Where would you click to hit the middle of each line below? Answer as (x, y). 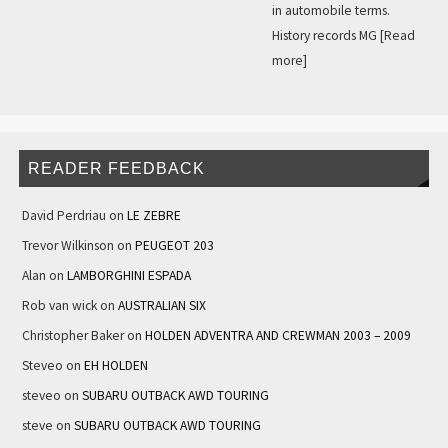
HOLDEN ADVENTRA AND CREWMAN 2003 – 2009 (277, 336)
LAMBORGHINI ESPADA (128, 276)
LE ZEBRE (153, 216)
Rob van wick (59, 306)
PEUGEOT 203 (174, 246)
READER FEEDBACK (117, 168)
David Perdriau (63, 216)
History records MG (325, 35)
